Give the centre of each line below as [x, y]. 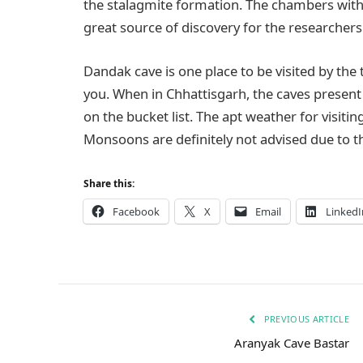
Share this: [109, 184]
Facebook [136, 212]
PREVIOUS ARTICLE [305, 318]
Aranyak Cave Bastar [292, 342]
